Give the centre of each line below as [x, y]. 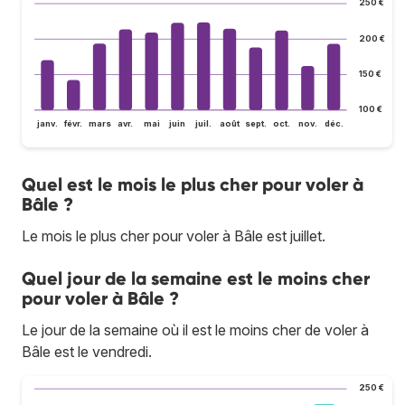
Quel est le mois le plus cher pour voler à [193, 185]
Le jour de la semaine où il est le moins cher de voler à [195, 330]
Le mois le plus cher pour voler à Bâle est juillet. [174, 236]
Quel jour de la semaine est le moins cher [196, 279]
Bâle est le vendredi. [87, 352]
